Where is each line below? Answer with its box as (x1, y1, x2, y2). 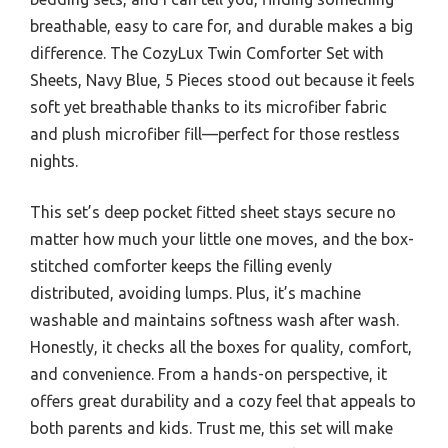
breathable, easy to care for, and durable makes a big (30, 17, 413, 36)
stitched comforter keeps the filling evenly (30, 257, 332, 276)
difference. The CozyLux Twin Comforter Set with (30, 44, 384, 63)
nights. (30, 152, 78, 171)
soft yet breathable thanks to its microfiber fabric (30, 98, 387, 117)
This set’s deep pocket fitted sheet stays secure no (30, 203, 396, 222)
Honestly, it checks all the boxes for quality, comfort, (30, 338, 412, 357)
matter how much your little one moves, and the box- (30, 230, 414, 249)
